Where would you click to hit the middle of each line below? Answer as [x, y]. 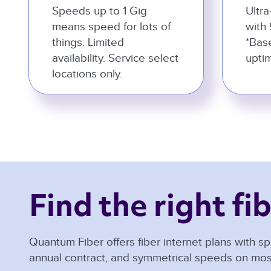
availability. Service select [116, 58]
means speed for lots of [112, 26]
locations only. [87, 73]
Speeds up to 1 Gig [100, 11]
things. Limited [88, 42]
